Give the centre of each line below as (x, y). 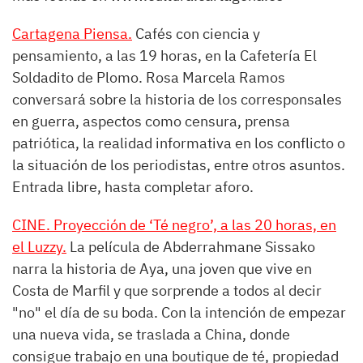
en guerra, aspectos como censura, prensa (151, 121)
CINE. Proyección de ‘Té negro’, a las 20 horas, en (174, 225)
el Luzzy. (39, 247)
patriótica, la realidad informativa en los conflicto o (179, 143)
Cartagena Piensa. (72, 34)
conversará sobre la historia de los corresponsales (177, 99)
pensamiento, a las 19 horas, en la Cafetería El (164, 56)
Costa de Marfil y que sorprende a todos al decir (167, 290)
